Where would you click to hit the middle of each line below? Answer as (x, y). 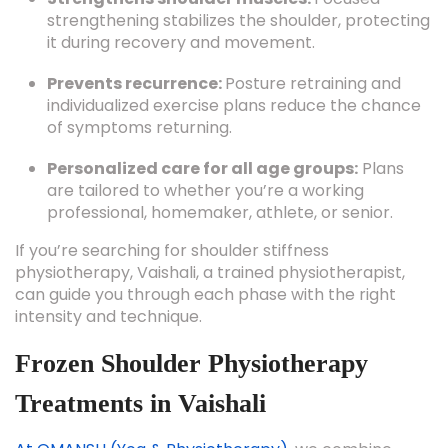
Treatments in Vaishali (140, 403)
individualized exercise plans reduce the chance (234, 105)
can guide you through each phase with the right (205, 294)
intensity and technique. (108, 316)
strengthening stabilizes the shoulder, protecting (238, 20)
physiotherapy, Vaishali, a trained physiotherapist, (210, 272)
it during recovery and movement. (181, 42)
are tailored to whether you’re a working (205, 190)
